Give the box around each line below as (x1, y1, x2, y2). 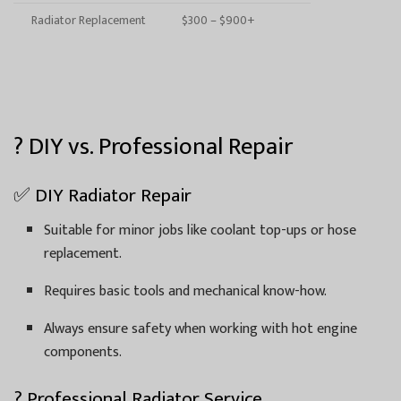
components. (44, 339, 123, 364)
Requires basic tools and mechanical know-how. (44, 278, 328, 303)
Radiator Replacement (31, 10, 146, 30)
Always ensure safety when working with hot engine (44, 316, 358, 341)
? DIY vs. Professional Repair (13, 126, 293, 167)
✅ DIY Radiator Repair (13, 180, 192, 211)
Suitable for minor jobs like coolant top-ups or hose (44, 218, 357, 243)
